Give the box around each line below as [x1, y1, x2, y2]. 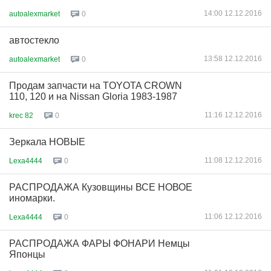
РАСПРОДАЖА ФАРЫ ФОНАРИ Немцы [9, 238, 190, 249]
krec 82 [9, 111, 33, 120]
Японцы [9, 249, 45, 260]
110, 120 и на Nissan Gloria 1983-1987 [9, 91, 177, 102]
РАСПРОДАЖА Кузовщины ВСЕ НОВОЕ [9, 182, 192, 192]
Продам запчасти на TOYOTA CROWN [9, 80, 182, 91]
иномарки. [9, 193, 55, 203]
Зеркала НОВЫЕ [9, 137, 85, 147]
